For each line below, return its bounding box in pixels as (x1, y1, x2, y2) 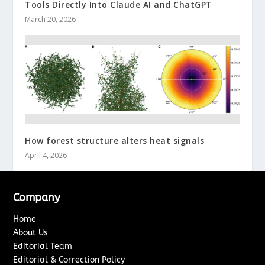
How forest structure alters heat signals (25, 135, 205, 147)
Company (13, 191, 60, 205)
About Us (13, 228, 49, 238)
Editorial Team (13, 241, 73, 252)
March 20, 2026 (25, 14, 76, 25)
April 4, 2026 (25, 150, 67, 161)
